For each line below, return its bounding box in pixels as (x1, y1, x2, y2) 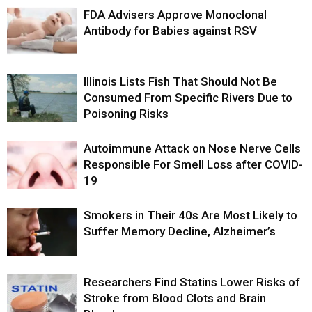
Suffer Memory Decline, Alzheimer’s (84, 224, 276, 239)
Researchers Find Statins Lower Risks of (84, 275, 300, 290)
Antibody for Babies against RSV (84, 24, 257, 38)
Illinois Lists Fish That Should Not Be (84, 75, 277, 89)
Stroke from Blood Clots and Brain (84, 291, 266, 306)
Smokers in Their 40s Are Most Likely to (84, 208, 297, 223)
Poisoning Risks (84, 107, 169, 121)
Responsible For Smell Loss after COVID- (84, 157, 303, 172)
